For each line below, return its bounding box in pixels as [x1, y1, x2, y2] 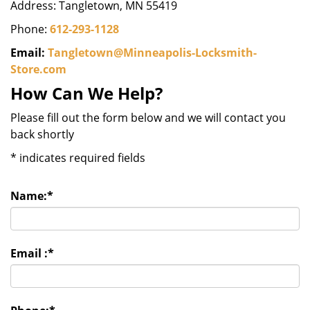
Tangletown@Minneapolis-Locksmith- [48, 45, 257, 60]
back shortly [10, 127, 74, 142]
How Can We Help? [10, 82, 163, 104]
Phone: [10, 21, 50, 37]
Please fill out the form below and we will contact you [10, 110, 286, 125]
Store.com [10, 62, 66, 77]
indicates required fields [17, 150, 145, 165]
